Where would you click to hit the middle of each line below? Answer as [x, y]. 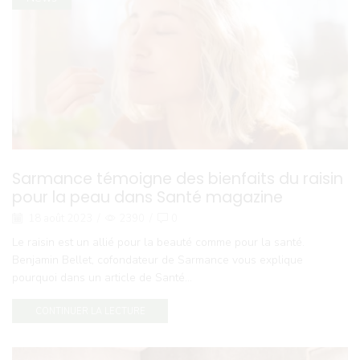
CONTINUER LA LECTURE [90, 311]
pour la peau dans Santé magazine [147, 197]
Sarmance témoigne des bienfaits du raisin [178, 178]
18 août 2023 [59, 218]
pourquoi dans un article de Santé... [102, 277]
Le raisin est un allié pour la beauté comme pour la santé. [160, 242]
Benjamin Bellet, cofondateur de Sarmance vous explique [157, 260]
